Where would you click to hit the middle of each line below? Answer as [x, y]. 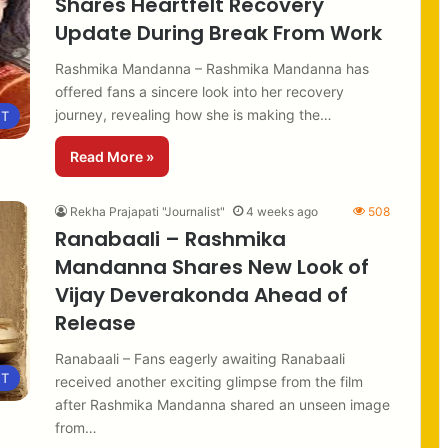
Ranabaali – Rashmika [170, 238]
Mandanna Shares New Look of [212, 266]
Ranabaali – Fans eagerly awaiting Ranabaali [200, 358]
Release [95, 322]
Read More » [112, 156]
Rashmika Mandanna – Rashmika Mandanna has [212, 68]
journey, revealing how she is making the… [193, 114]
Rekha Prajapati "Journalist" [147, 211]
